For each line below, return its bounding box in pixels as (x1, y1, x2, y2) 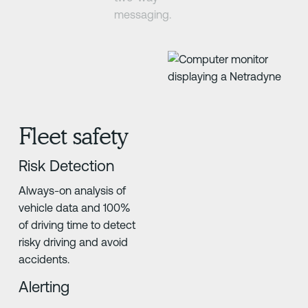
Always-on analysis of (18, 184, 126, 197)
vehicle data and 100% (18, 201, 131, 214)
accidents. (18, 253, 69, 266)
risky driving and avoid (18, 236, 128, 249)
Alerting (18, 278, 69, 296)
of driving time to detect (18, 219, 135, 232)
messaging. (114, 8, 172, 21)
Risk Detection (18, 156, 114, 175)
